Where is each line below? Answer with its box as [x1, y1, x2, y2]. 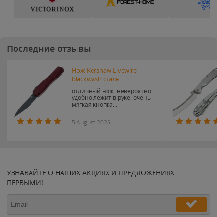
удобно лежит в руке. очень [72, 93, 151, 102]
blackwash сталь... [72, 75, 124, 83]
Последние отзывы [7, 43, 91, 54]
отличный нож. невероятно [72, 86, 151, 95]
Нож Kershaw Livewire [72, 66, 137, 75]
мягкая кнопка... [72, 100, 117, 108]
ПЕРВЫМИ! [7, 178, 43, 187]
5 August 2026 [72, 118, 110, 126]
